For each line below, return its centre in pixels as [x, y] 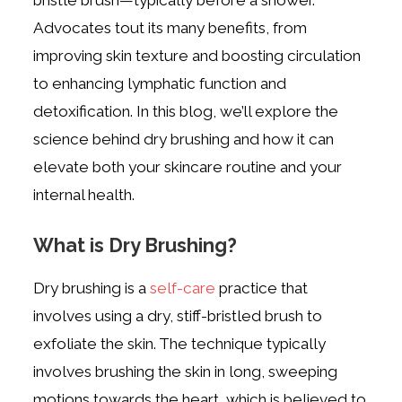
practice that [262, 288]
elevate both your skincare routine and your [188, 166]
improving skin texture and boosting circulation [197, 55]
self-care [183, 288]
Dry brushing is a [92, 288]
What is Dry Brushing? [135, 245]
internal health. [84, 194]
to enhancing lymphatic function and [160, 83]
